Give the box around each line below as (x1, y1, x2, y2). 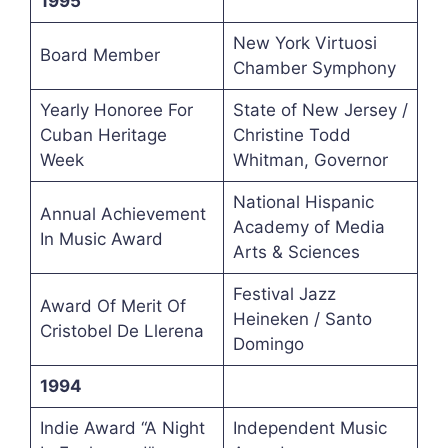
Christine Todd (232, 125, 351, 146)
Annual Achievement (39, 204, 206, 225)
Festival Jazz (232, 284, 336, 305)
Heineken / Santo (232, 309, 372, 330)
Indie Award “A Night (39, 418, 205, 439)
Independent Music (232, 418, 387, 439)
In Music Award (39, 229, 163, 250)
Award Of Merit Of (39, 296, 186, 317)
